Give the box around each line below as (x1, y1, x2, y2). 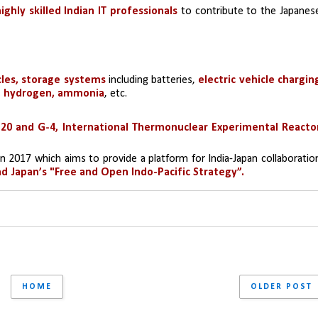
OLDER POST (251, 282, 312, 291)
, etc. (104, 87, 127, 99)
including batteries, (108, 74, 199, 86)
